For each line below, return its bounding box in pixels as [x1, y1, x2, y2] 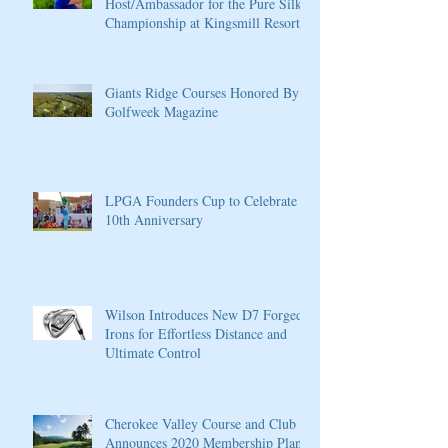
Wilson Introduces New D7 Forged [105, 305, 303, 324]
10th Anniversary [105, 210, 203, 229]
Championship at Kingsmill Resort [105, 13, 300, 32]
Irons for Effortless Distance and [105, 324, 287, 343]
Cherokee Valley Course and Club [105, 414, 296, 433]
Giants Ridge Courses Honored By [105, 83, 299, 102]
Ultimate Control [105, 343, 201, 362]
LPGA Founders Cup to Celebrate [105, 191, 297, 210]
